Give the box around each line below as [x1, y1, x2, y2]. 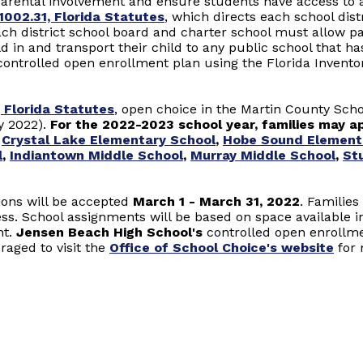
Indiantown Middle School [10, 147, 183, 163]
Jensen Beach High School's [16, 224, 203, 240]
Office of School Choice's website [109, 240, 334, 255]
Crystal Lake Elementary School [2, 132, 216, 147]
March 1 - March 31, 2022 [133, 194, 300, 209]
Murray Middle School [190, 147, 335, 163]
